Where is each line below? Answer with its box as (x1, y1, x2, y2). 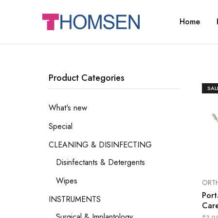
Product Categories (49, 72, 125, 84)
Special (49, 121, 73, 132)
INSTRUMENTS (49, 194, 101, 205)
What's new (49, 102, 87, 113)
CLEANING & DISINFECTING (49, 139, 152, 150)
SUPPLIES (42, 35, 75, 46)
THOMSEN (42, 19, 80, 31)
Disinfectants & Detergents (56, 157, 145, 168)
